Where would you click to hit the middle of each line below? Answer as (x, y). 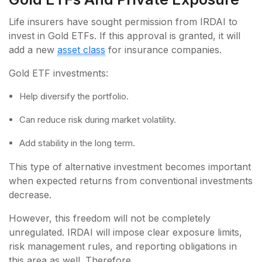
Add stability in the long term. (78, 143)
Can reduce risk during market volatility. (99, 119)
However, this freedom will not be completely (110, 218)
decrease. (32, 194)
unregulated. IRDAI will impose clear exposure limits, (125, 232)
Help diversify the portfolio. (75, 96)
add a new (33, 49)
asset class (81, 49)
